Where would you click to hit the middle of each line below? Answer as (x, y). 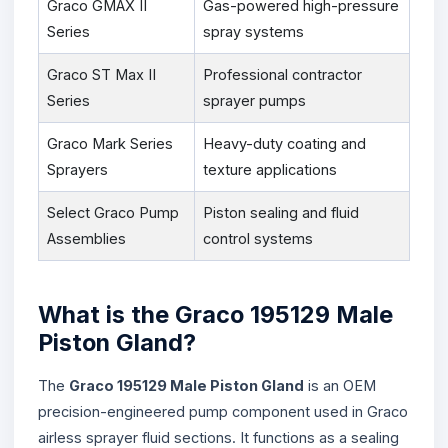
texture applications (270, 169)
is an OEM (340, 385)
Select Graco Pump (113, 212)
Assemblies (86, 238)
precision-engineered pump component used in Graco (223, 411)
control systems (258, 238)
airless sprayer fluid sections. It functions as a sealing (218, 437)
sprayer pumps (254, 100)
